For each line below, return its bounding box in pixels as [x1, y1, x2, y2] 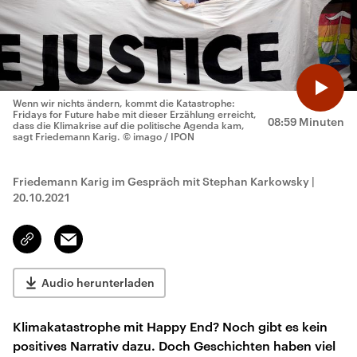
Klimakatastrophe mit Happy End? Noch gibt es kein [13, 319, 328, 334]
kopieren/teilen [27, 240, 103, 253]
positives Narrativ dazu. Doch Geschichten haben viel [13, 338, 335, 353]
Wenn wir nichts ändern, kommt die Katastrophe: [13, 97, 235, 108]
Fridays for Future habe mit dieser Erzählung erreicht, [13, 108, 257, 120]
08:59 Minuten [268, 115, 344, 128]
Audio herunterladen [41, 276, 155, 289]
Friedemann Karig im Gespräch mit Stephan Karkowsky [13, 175, 309, 188]
